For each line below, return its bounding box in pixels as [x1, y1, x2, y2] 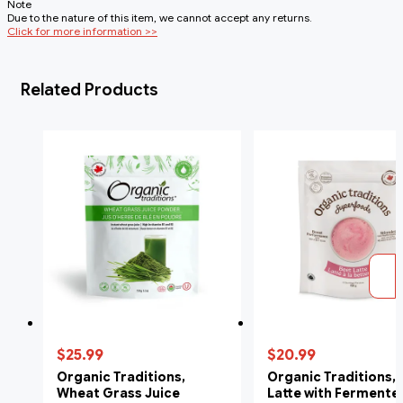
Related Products [21, 79, 158, 100]
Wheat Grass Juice [57, 384, 180, 401]
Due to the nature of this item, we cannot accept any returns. [7, 10, 312, 24]
